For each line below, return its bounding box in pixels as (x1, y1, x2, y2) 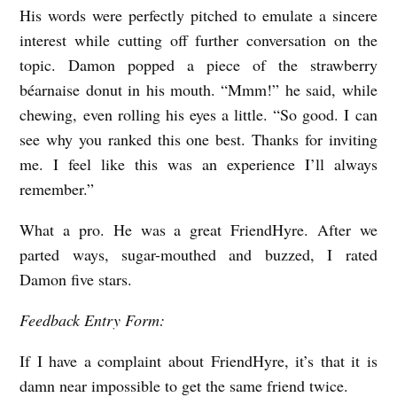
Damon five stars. (19, 269, 133, 291)
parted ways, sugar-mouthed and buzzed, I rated (19, 244, 378, 266)
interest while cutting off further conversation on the (19, 29, 378, 51)
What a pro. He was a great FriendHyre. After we (19, 219, 378, 241)
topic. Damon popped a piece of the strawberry (19, 54, 378, 76)
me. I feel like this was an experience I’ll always (19, 153, 378, 175)
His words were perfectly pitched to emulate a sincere (19, 4, 378, 27)
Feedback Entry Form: (19, 309, 166, 331)
